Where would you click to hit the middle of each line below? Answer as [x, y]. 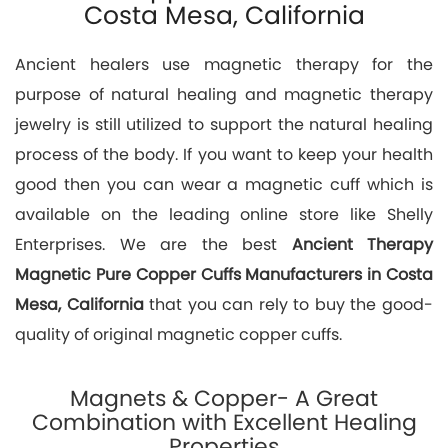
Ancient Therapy [362, 244]
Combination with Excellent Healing [224, 422]
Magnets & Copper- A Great [224, 398]
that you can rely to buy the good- [288, 304]
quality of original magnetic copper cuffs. [178, 334]
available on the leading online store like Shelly [224, 214]
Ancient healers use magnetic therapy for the [224, 64]
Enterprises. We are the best [153, 244]
